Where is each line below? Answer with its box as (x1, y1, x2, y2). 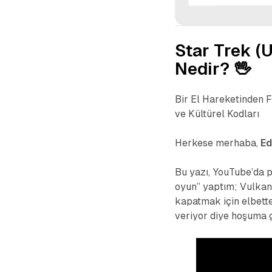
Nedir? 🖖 (175, 59, 251, 79)
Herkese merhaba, (175, 137, 261, 149)
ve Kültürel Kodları (175, 108, 260, 120)
